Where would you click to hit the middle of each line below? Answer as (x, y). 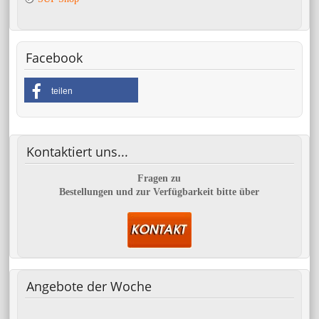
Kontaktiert (59, 151)
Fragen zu (159, 178)
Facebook (54, 57)
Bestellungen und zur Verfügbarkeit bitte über (159, 192)
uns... (110, 151)
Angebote (55, 286)
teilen (62, 91)
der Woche (118, 286)
